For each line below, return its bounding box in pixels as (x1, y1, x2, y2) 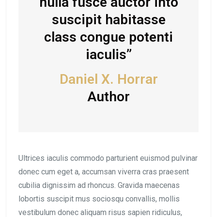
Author (87, 89, 130, 105)
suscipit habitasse (51, 12, 166, 28)
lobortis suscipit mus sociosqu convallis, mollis (18, 194, 180, 204)
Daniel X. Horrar (59, 71, 158, 88)
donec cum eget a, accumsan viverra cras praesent (18, 167, 189, 177)
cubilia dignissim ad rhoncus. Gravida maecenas (18, 181, 180, 190)
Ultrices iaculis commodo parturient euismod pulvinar (18, 154, 198, 163)
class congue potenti (44, 29, 173, 46)
